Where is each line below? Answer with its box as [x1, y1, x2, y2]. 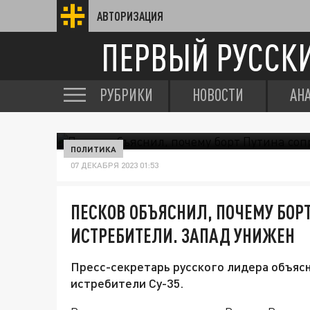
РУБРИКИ [100, 85, 153, 104]
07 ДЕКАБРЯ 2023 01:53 [71, 160, 158, 170]
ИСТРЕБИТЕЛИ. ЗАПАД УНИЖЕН [71, 224, 295, 247]
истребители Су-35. [71, 275, 183, 291]
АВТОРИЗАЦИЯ [97, 9, 163, 23]
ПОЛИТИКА [71, 144, 116, 154]
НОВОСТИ [192, 85, 244, 104]
